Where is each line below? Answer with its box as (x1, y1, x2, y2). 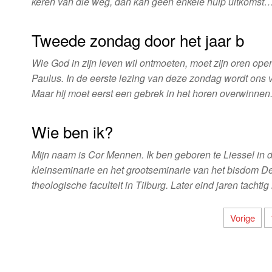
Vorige (230, 211, 256, 224)
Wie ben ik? (32, 120, 113, 143)
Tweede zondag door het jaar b (32, 29, 244, 51)
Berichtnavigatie (31, 207, 167, 233)
